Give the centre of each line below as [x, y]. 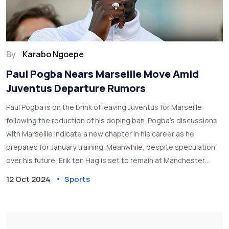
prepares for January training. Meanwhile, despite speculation [111, 147]
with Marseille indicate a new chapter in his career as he [100, 133]
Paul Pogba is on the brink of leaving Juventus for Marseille [104, 107]
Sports [77, 179]
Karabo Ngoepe [53, 54]
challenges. [26, 187]
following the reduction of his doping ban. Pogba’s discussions [112, 120]
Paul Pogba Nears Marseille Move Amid [102, 74]
